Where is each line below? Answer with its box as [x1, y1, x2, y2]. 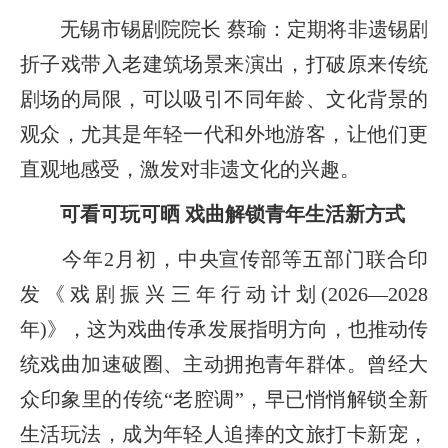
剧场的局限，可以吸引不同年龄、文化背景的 [20, 87, 428, 110]
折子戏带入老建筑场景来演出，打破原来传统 [20, 52, 428, 75]
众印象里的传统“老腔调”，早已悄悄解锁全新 [20, 387, 428, 410]
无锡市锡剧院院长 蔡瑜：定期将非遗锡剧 [20, 17, 428, 40]
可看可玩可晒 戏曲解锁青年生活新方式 [60, 202, 405, 225]
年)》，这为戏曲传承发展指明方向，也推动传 [20, 317, 428, 340]
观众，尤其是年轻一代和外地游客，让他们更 [20, 122, 428, 145]
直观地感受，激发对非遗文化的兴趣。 [20, 157, 360, 180]
